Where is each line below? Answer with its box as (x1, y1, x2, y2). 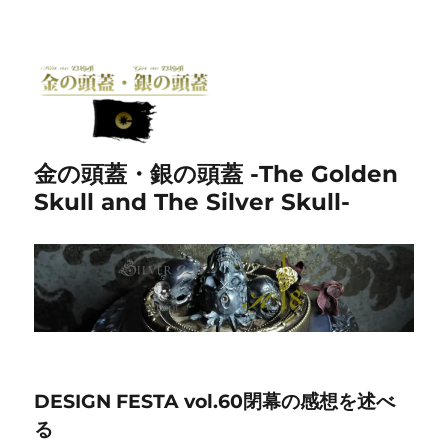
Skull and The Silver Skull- (34, 188, 351, 216)
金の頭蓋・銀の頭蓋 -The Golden (34, 160, 399, 188)
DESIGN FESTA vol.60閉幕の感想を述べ (34, 390, 396, 414)
